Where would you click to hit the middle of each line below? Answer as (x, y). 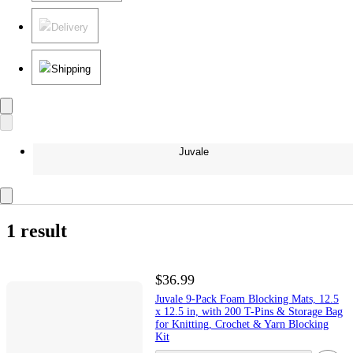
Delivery (70, 27)
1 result (37, 230)
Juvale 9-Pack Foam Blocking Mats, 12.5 (247, 299)
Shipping (71, 69)
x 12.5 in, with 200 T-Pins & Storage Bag (249, 311)
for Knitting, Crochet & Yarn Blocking (242, 324)
